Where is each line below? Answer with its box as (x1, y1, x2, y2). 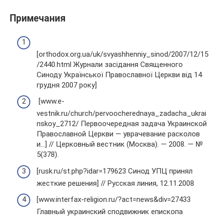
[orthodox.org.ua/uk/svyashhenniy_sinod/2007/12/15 (37, 49, 208, 59)
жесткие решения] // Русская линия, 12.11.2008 (37, 178, 194, 188)
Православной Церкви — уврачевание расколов (37, 130, 200, 139)
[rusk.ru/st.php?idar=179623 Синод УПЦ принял (37, 166, 193, 175)
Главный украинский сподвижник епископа (37, 207, 183, 217)
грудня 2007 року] (37, 80, 97, 89)
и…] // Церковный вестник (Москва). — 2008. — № (37, 140, 203, 149)
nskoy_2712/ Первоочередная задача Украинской (37, 119, 207, 129)
